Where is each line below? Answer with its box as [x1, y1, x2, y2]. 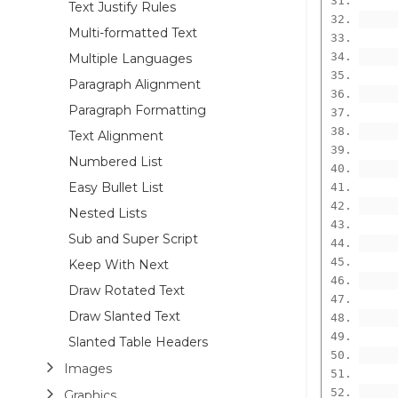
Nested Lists [68, 204, 147, 221]
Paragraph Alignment [68, 76, 201, 92]
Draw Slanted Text [68, 307, 180, 324]
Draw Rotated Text [68, 282, 185, 298]
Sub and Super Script [68, 230, 198, 247]
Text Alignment [68, 127, 163, 144]
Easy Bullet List [68, 179, 163, 195]
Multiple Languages [68, 50, 192, 67]
